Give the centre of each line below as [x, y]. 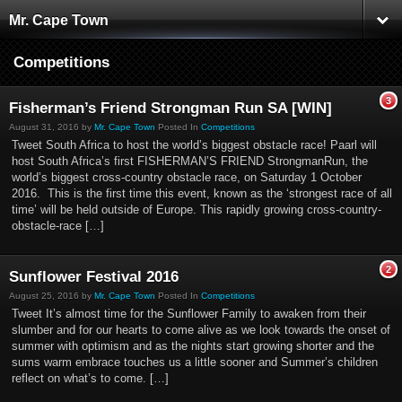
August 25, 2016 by [52, 296]
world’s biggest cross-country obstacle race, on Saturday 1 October [187, 177]
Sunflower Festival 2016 [94, 277]
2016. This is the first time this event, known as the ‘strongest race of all [202, 193]
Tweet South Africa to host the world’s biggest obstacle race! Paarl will [194, 145]
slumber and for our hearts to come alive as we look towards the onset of [201, 330]
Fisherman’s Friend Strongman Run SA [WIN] [170, 108]
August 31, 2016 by [52, 127]
